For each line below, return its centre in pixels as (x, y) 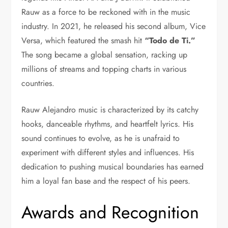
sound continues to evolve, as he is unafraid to (101, 138)
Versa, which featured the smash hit (83, 40)
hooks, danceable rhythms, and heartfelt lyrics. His (108, 124)
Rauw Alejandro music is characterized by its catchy (110, 109)
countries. (38, 83)
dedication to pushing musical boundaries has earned (113, 166)
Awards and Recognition (110, 212)
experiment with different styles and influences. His (108, 152)
